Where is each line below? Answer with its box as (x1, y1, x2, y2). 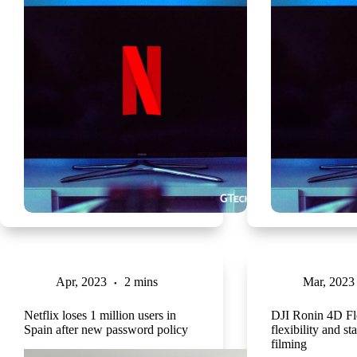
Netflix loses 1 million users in (24, 308, 176, 322)
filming (270, 336, 307, 351)
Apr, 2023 (56, 274, 107, 288)
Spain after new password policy (24, 322, 188, 336)
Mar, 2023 (302, 274, 355, 288)
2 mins (124, 274, 158, 288)
